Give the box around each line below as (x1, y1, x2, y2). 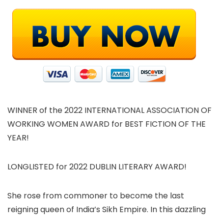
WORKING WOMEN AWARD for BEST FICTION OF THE (7, 118, 206, 130)
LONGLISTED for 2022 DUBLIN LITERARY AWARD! (7, 161, 187, 172)
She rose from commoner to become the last (7, 190, 184, 201)
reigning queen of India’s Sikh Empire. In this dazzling (7, 203, 206, 215)
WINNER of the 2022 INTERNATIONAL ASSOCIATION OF (7, 104, 212, 116)
